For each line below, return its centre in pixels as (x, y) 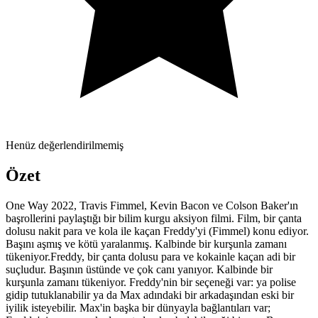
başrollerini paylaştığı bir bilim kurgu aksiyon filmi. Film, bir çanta (154, 218)
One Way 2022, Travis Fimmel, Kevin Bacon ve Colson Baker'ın (152, 205)
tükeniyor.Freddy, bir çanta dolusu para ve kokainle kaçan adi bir (150, 256)
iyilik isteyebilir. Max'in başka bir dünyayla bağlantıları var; (138, 307)
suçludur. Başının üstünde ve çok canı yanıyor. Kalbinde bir (139, 269)
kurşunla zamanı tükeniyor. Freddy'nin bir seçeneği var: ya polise (151, 282)
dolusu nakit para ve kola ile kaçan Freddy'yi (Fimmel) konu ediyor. (157, 231)
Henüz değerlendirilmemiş (65, 145)
